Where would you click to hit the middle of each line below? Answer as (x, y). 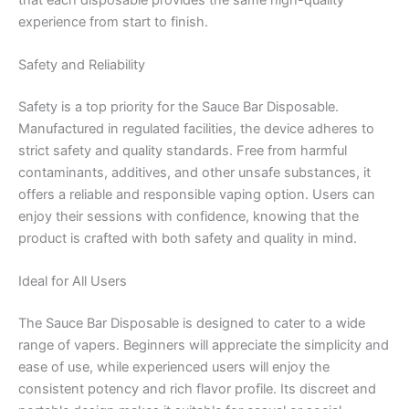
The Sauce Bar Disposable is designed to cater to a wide (192, 323)
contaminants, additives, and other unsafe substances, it (194, 172)
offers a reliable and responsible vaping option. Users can (197, 194)
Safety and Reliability (82, 64)
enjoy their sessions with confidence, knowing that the (189, 216)
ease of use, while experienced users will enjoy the (174, 367)
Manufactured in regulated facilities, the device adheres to (196, 128)
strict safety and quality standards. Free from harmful (183, 150)
